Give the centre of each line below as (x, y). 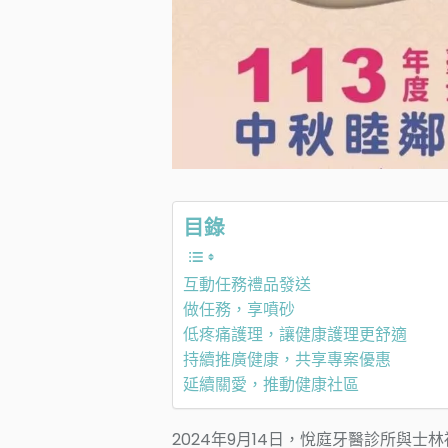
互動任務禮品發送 (247, 285)
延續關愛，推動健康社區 (271, 385)
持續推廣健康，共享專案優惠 (287, 360)
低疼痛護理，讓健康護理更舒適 (295, 335)
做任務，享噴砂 (239, 310)
